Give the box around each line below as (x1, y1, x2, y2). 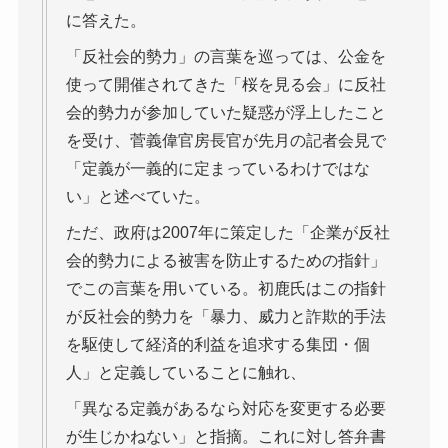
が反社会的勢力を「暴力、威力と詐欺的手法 (65, 308, 386, 326)
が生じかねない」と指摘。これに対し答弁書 (65, 428, 386, 446)
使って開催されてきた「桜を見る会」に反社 (65, 76, 386, 94)
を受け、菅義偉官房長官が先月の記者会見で (65, 132, 386, 150)
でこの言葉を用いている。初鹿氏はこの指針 (65, 280, 386, 298)
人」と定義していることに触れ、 (65, 364, 306, 382)
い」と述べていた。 (65, 188, 210, 206)
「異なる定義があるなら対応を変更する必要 (65, 400, 386, 418)
